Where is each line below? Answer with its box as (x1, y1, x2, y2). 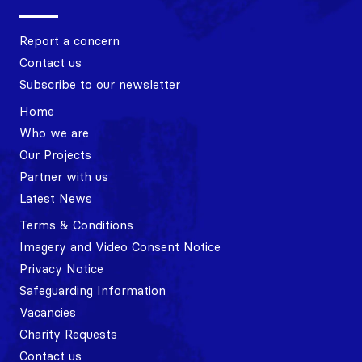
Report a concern (19, 32, 120, 48)
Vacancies (19, 304, 76, 320)
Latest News (19, 190, 92, 206)
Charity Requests (19, 326, 117, 342)
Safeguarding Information (19, 282, 166, 298)
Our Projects (19, 146, 91, 162)
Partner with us (19, 168, 108, 184)
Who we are (19, 124, 89, 141)
